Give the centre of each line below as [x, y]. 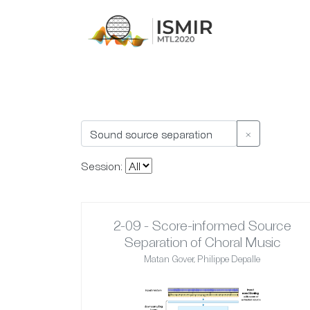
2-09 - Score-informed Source [202, 225]
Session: [103, 166]
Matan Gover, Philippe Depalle [202, 259]
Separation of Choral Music [202, 242]
